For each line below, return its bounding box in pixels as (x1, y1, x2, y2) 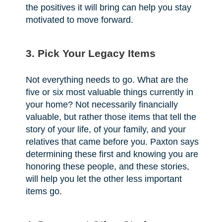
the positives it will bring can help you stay (25, 2, 191, 13)
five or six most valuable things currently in (25, 87, 193, 98)
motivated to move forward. (25, 15, 133, 25)
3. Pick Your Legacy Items (25, 48, 156, 59)
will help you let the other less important (25, 174, 182, 184)
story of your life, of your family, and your (25, 124, 186, 135)
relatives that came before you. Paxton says (25, 137, 199, 147)
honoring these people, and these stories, (25, 162, 189, 172)
